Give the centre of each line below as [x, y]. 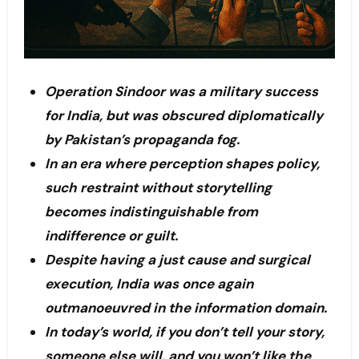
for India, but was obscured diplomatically [184, 116]
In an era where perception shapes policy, [182, 164]
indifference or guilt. [111, 236]
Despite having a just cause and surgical [177, 260]
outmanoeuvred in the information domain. [186, 308]
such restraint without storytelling [158, 188]
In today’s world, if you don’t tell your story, [184, 332]
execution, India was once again [149, 284]
